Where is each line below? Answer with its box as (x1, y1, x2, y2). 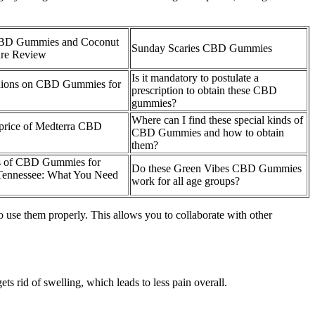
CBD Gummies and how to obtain (131, 127, 284, 139)
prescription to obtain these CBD (131, 84, 277, 97)
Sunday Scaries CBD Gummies (131, 42, 272, 55)
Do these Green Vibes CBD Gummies (131, 162, 302, 175)
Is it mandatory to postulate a (131, 72, 259, 84)
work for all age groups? (131, 175, 240, 188)
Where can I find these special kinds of (131, 114, 303, 127)
